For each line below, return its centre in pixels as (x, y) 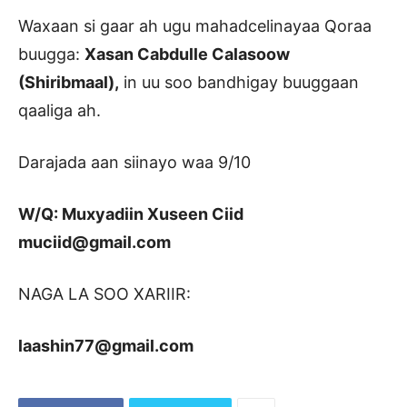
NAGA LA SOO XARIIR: (104, 293)
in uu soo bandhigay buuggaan (239, 82)
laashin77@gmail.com (106, 345)
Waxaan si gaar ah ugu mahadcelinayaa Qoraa (195, 25)
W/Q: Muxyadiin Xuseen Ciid (131, 213)
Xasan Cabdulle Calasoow (187, 54)
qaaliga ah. (60, 110)
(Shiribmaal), (69, 82)
